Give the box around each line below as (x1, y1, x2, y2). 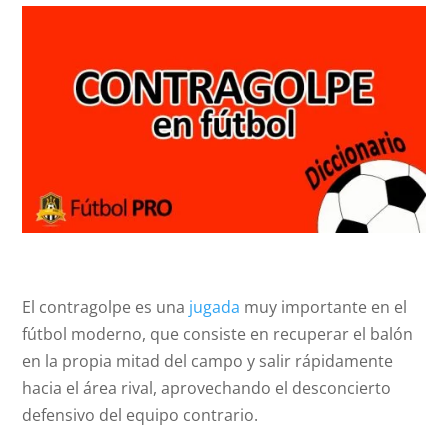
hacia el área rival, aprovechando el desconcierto (22, 377, 392, 400)
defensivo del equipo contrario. (22, 404, 259, 427)
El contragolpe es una (22, 296, 190, 319)
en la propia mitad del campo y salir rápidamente (22, 350, 394, 373)
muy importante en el (240, 296, 408, 319)
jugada (189, 296, 241, 319)
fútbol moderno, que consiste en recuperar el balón (22, 323, 414, 346)
